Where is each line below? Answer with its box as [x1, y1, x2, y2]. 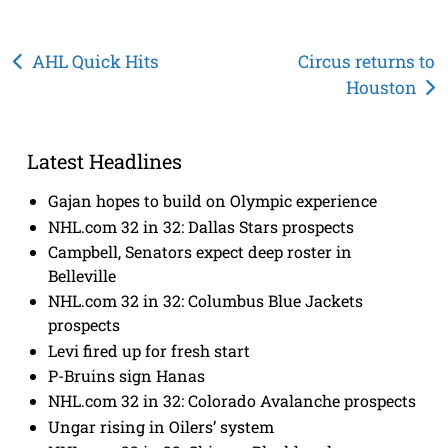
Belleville [48, 265, 117, 286]
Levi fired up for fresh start [48, 339, 251, 361]
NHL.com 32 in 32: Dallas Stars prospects [48, 215, 355, 237]
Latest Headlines [26, 148, 182, 175]
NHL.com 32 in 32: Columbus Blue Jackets [48, 290, 364, 312]
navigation [12, 78, 147, 113]
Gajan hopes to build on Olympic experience [48, 190, 378, 212]
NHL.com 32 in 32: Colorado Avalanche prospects [48, 390, 417, 412]
